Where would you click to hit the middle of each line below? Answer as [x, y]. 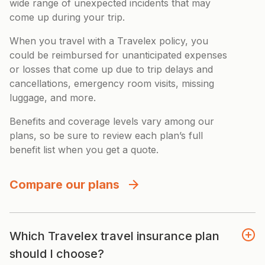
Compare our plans [64, 184]
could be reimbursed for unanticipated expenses [118, 55]
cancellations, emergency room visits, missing [112, 83]
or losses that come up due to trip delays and [111, 69]
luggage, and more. [53, 97]
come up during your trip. [67, 17]
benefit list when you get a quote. [84, 149]
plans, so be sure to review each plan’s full [106, 135]
